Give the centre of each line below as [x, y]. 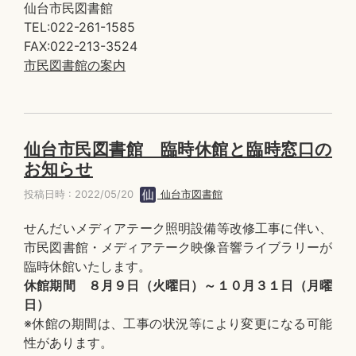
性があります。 [68, 342]
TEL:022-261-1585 [79, 27]
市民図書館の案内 [75, 65]
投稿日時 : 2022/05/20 [82, 194]
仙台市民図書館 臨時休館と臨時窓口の [178, 149]
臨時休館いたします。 [87, 266]
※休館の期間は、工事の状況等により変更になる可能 [178, 323]
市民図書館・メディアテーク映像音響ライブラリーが [178, 247]
